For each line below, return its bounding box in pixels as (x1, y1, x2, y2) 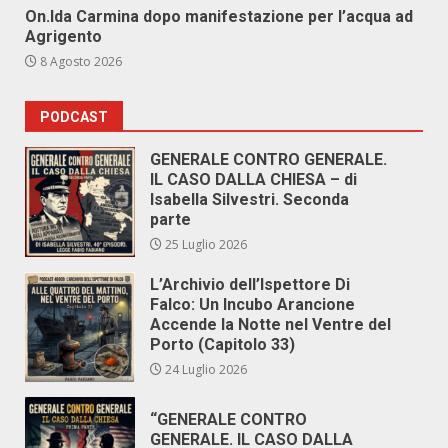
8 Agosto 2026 (37, 53, 122, 70)
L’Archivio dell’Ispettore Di (150, 275, 350, 294)
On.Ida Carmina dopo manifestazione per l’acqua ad (25, 7, 413, 26)
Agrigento (25, 27, 102, 46)
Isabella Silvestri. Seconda (150, 190, 349, 209)
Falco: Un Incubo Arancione (150, 295, 355, 314)
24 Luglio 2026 (162, 361, 247, 378)
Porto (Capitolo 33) (150, 335, 295, 354)
